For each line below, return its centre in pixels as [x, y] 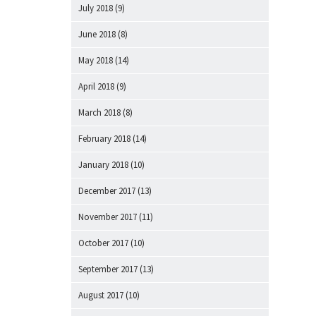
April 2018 [96, 86]
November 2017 [108, 217]
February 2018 [104, 139]
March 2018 [99, 113]
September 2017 [108, 269]
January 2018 [103, 165]
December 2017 [107, 191]
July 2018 [96, 8]
